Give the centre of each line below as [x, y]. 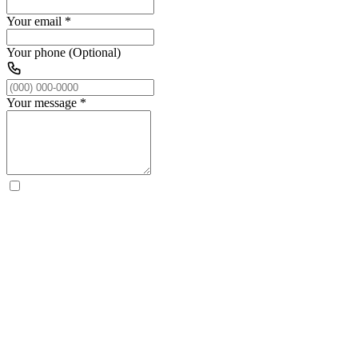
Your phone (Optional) [64, 52]
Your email [34, 21]
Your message [42, 102]
